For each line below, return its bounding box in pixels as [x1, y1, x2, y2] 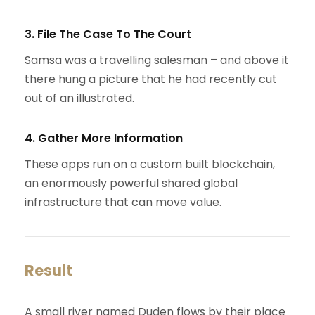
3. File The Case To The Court [25, 26, 191, 43]
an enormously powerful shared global [25, 175, 238, 192]
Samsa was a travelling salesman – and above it [25, 52, 289, 69]
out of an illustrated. [25, 90, 134, 107]
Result [25, 260, 72, 281]
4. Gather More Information [25, 130, 183, 147]
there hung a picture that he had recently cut [25, 71, 277, 88]
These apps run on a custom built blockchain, [25, 156, 275, 173]
